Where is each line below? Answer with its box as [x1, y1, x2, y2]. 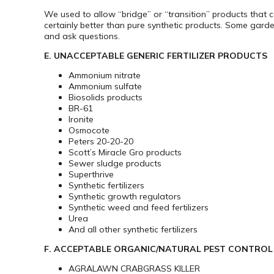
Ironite [68, 114, 94, 125]
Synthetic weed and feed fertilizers [68, 202, 209, 213]
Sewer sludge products [68, 158, 161, 169]
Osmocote [68, 125, 109, 136]
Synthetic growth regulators [68, 191, 181, 202]
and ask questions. [44, 31, 120, 42]
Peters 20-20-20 [68, 136, 133, 147]
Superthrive [68, 169, 114, 180]
